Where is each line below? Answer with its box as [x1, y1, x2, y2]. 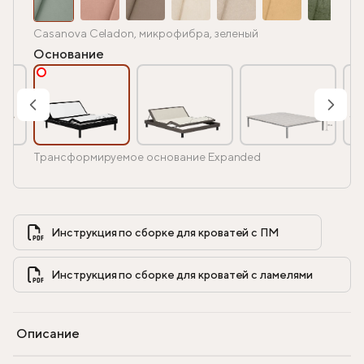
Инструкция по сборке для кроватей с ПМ [51, 226, 308, 240]
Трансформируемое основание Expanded [33, 150, 262, 164]
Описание [16, 326, 80, 342]
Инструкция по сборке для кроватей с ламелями [312, 268, 342, 282]
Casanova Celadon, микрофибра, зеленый [33, 27, 259, 41]
